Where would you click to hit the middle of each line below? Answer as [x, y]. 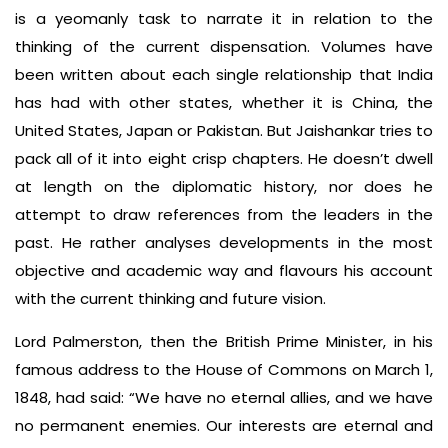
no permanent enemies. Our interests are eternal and [224, 425]
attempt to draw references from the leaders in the [224, 214]
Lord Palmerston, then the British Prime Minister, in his [224, 341]
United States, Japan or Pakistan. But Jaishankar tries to [224, 130]
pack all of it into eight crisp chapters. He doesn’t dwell [224, 158]
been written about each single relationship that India [224, 74]
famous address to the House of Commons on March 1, [224, 369]
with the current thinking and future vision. [170, 298]
